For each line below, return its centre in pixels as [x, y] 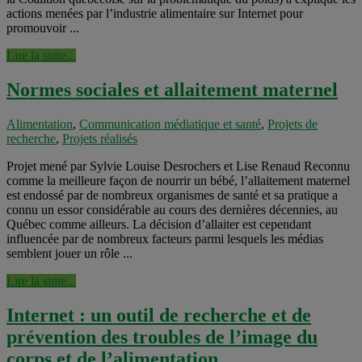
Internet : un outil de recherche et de [159, 315]
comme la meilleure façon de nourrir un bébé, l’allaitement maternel [178, 180]
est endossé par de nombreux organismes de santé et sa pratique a [172, 195]
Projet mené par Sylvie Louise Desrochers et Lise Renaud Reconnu [178, 166]
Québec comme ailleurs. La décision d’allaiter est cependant [159, 224]
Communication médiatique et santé [170, 124]
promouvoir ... [43, 28]
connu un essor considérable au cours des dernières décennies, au [172, 209]
